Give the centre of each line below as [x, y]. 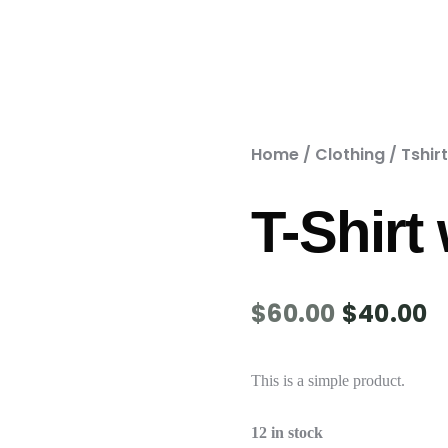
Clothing [349, 154]
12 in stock [286, 432]
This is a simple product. [327, 380]
